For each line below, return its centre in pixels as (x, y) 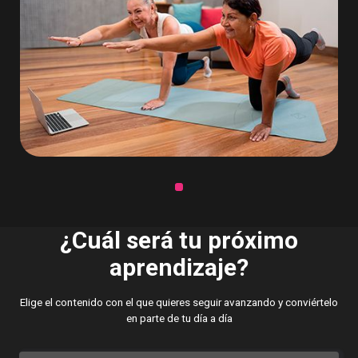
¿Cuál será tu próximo (179, 241)
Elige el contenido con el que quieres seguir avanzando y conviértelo (179, 302)
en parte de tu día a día (179, 318)
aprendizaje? (179, 268)
